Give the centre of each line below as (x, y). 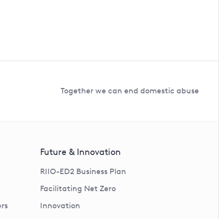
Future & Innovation (80, 152)
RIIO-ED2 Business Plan (83, 171)
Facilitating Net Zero (78, 188)
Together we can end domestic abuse (130, 91)
